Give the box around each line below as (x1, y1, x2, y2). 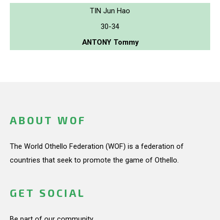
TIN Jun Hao (90, 6, 130, 15)
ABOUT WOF (10, 114, 86, 127)
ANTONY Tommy (82, 37, 138, 47)
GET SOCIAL (10, 187, 85, 199)
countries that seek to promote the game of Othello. (10, 156, 179, 165)
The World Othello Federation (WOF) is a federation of (10, 142, 184, 151)
